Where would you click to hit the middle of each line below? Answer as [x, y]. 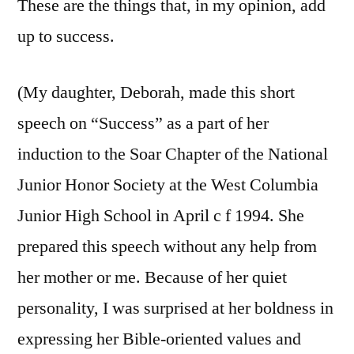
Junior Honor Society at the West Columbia [168, 185]
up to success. [66, 37]
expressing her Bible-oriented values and [159, 339]
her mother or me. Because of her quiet [152, 278]
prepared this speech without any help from [167, 247]
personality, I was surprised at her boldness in [175, 309]
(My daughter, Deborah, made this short [156, 93]
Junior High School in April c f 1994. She [161, 216]
